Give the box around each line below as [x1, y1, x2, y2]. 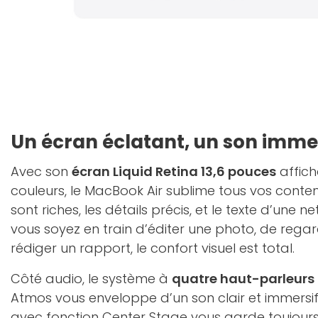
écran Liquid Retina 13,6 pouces [72, 163, 276, 180]
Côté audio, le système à [11, 270, 172, 287]
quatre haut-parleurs [172, 270, 314, 287]
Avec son [11, 163, 72, 180]
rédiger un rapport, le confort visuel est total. [11, 239, 295, 257]
